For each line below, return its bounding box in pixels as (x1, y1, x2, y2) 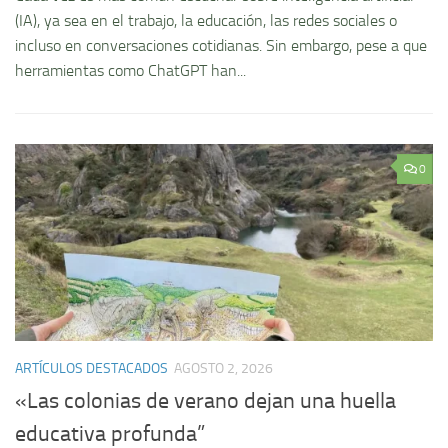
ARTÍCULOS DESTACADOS (15, 360, 168, 378)
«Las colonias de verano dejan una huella (15, 388, 396, 415)
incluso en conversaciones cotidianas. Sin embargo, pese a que (15, 36, 427, 56)
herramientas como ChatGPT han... (15, 61, 246, 81)
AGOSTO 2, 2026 (174, 360, 273, 378)
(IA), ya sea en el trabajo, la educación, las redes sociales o (15, 11, 397, 31)
